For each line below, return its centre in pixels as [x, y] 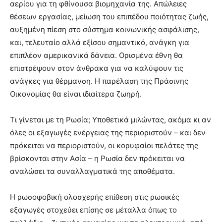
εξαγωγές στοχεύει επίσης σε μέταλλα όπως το [93, 210]
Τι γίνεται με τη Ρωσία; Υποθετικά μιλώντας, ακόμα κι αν [111, 120]
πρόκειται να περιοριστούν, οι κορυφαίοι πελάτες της [104, 145]
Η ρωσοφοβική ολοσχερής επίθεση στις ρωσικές [95, 197]
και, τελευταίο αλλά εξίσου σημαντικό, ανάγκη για [100, 42]
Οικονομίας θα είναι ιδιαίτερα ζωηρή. [76, 94]
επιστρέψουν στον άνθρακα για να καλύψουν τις [97, 68]
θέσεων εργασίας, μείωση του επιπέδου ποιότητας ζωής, [109, 17]
